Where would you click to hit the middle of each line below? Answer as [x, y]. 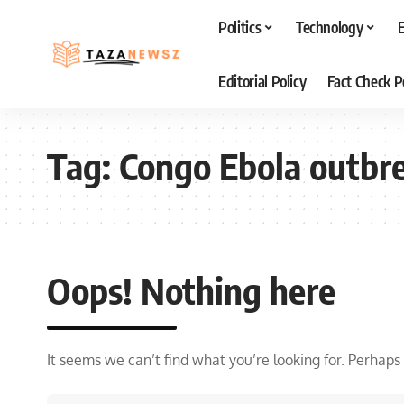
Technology [329, 27]
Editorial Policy [262, 81]
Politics [239, 27]
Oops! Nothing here [191, 290]
